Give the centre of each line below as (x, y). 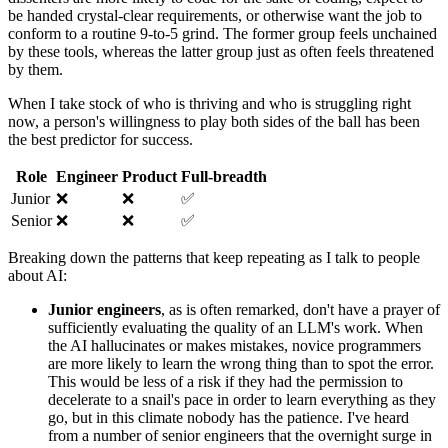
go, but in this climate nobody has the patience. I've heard (228, 418)
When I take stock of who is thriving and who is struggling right (209, 104)
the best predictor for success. (100, 140)
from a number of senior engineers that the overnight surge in (240, 436)
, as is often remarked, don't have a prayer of (300, 310)
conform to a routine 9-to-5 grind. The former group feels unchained (222, 34)
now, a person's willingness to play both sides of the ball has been (214, 122)
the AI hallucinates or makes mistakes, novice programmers (234, 346)
